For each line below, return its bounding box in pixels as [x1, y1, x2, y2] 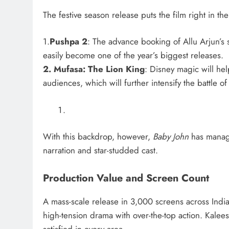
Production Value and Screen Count [43, 170, 209, 185]
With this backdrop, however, [43, 130, 153, 143]
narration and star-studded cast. [43, 144, 158, 157]
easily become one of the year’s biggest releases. [43, 49, 223, 62]
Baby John [153, 130, 189, 143]
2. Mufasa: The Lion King [43, 63, 145, 76]
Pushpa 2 [50, 35, 87, 48]
